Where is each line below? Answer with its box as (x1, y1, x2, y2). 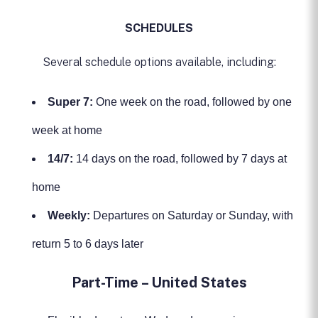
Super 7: (48, 96, 93, 108)
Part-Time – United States (71, 274, 247, 291)
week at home (32, 124, 102, 136)
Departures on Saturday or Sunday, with (90, 209, 293, 221)
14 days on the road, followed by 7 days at (73, 153, 287, 165)
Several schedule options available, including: (42, 55, 276, 69)
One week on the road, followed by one (93, 96, 292, 108)
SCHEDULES (125, 21, 193, 35)
